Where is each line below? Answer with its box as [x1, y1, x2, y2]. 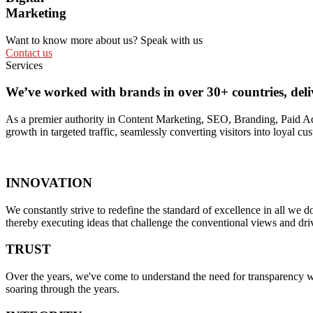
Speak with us [140, 34, 203, 46]
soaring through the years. [6, 282, 119, 295]
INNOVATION [6, 175, 92, 190]
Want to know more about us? [6, 34, 138, 46]
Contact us [6, 46, 52, 59]
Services [6, 59, 43, 71]
